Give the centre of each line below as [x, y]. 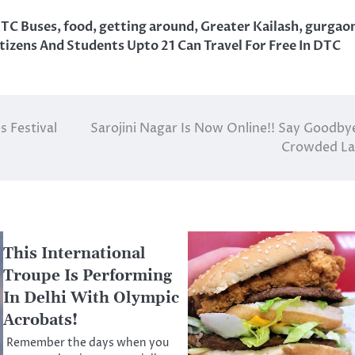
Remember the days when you [88, 343]
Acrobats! [40, 320]
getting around [147, 27]
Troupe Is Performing [88, 276]
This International [74, 254]
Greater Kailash [250, 27]
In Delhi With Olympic [91, 298]
